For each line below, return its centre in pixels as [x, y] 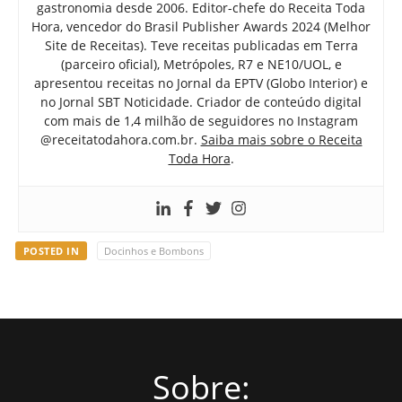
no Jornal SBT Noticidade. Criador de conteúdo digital [201, 102]
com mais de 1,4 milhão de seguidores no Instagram [201, 121]
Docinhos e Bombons [153, 251]
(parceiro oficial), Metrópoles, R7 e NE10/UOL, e [201, 65]
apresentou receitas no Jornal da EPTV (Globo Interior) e [201, 83]
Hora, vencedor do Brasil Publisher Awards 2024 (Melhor [201, 27]
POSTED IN [51, 251]
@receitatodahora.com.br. [120, 140]
